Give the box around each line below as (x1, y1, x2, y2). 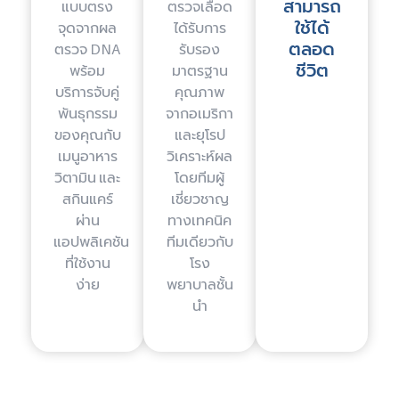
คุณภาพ (175, 83, 224, 102)
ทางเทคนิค (167, 211, 232, 230)
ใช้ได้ (294, 17, 330, 39)
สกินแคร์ (61, 190, 113, 208)
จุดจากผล (58, 19, 117, 37)
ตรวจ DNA (54, 40, 120, 59)
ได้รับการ (173, 19, 226, 37)
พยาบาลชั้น (166, 275, 233, 294)
